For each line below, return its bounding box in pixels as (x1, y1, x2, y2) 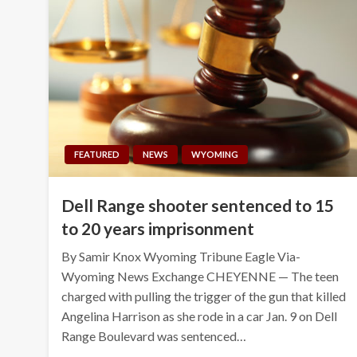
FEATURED (74, 148, 120, 159)
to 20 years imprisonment (61, 218, 255, 238)
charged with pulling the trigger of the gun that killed (61, 288, 347, 304)
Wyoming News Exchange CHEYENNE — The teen (61, 268, 339, 284)
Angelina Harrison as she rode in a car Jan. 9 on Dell (61, 308, 338, 324)
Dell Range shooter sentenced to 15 (61, 194, 335, 215)
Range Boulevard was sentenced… (61, 328, 247, 343)
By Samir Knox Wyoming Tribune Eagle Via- (61, 248, 301, 264)
